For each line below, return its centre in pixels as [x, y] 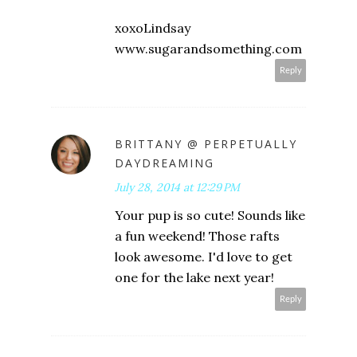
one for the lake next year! [194, 277]
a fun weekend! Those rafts [197, 235]
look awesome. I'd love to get [204, 256]
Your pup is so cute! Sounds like [210, 215]
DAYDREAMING [165, 163]
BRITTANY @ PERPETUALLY [206, 143]
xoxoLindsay [153, 27]
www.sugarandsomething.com [208, 48]
